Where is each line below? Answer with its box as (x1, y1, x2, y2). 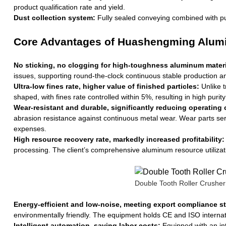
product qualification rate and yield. (13, 3, 125, 11)
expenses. (13, 124, 46, 133)
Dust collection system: (13, 13, 95, 22)
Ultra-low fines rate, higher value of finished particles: (13, 82, 199, 90)
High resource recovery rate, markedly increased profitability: (13, 135, 224, 143)
